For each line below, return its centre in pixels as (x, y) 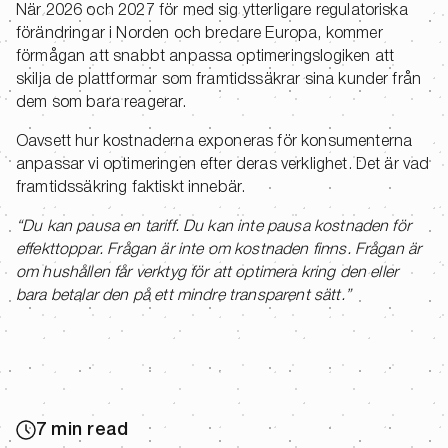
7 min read (82, 429)
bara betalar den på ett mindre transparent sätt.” (183, 295)
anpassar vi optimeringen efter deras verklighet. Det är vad (223, 164)
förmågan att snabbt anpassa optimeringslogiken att (205, 56)
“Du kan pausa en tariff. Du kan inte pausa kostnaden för (213, 226)
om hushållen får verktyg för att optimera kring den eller (207, 272)
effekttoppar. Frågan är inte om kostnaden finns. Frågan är (219, 249)
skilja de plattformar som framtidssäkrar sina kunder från (219, 79)
